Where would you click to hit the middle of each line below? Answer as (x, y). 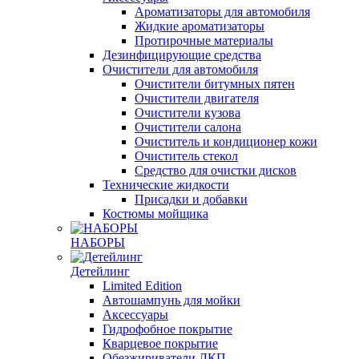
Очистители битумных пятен (215, 84)
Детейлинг (100, 271)
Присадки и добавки (191, 199)
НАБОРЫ (98, 242)
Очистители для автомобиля (180, 69)
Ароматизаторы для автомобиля (222, 12)
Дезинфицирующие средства (182, 55)
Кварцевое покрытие (160, 343)
